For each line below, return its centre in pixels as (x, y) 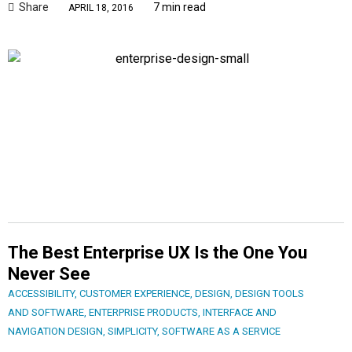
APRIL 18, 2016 (101, 8)
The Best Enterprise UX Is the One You (158, 252)
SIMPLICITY (132, 331)
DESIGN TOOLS (269, 293)
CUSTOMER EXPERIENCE (135, 293)
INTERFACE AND (240, 312)
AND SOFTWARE (46, 312)
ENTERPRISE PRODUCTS (143, 312)
